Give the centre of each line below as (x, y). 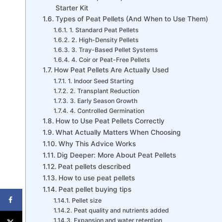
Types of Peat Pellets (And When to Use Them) (132, 19)
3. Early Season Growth (103, 101)
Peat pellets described (94, 167)
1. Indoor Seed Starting (101, 81)
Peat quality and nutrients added (121, 211)
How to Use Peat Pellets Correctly (110, 121)
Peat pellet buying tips (95, 190)
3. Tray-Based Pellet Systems (114, 50)
